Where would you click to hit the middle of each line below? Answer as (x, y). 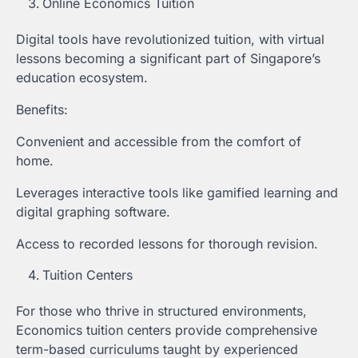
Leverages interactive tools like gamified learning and (177, 193)
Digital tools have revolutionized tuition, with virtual (170, 40)
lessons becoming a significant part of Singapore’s (168, 59)
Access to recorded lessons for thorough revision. (167, 244)
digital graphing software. (93, 212)
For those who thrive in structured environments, (161, 311)
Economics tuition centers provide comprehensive (167, 330)
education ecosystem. (82, 78)
